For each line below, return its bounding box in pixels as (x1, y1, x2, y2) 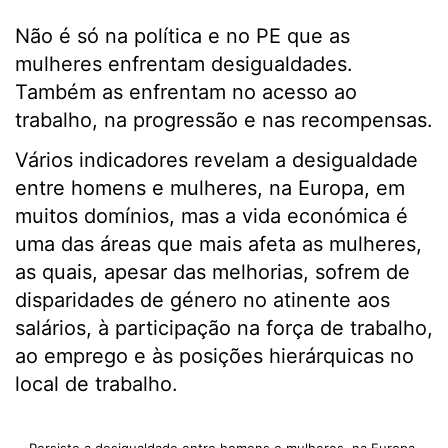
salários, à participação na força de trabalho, (15, 316, 433, 340)
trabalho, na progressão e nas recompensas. (15, 108, 433, 132)
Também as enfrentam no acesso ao (15, 80, 357, 104)
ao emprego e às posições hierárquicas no (15, 344, 414, 368)
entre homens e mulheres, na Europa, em (15, 176, 405, 200)
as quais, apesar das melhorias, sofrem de (15, 260, 410, 284)
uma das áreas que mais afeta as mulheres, (15, 232, 422, 256)
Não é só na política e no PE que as (15, 24, 350, 48)
